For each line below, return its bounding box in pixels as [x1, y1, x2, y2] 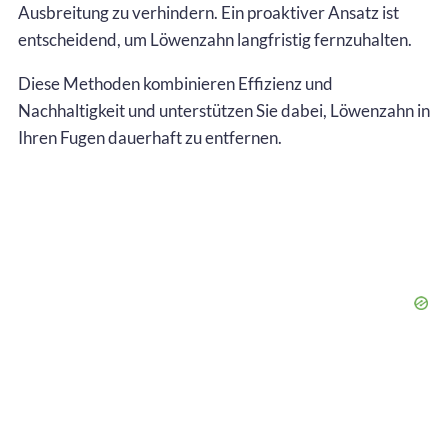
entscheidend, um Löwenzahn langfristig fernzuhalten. [18, 28, 412, 50]
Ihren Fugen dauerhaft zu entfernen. [18, 126, 282, 148]
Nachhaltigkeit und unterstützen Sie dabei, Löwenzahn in [18, 99, 430, 121]
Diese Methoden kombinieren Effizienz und [18, 72, 333, 94]
